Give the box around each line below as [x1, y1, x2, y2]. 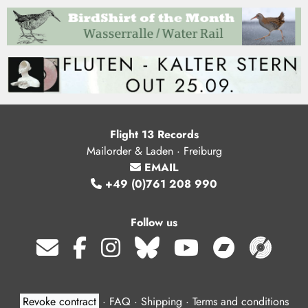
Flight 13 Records [109, 126, 199, 143]
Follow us [131, 214, 177, 231]
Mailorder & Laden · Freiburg [86, 143, 222, 159]
